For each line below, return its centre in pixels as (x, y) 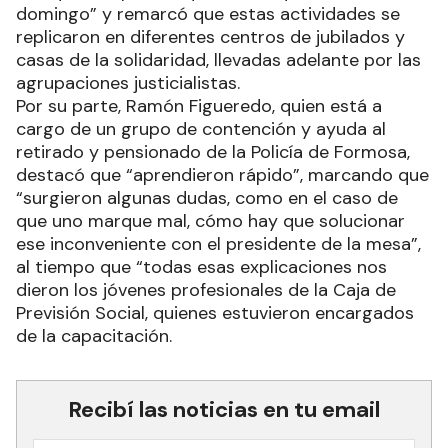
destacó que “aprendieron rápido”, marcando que (222, 175)
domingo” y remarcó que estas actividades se (208, 14)
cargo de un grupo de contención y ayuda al (201, 129)
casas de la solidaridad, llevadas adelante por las (218, 60)
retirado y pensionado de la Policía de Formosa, (213, 152)
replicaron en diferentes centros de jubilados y (210, 37)
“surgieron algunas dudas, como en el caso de (207, 198)
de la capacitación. (94, 336)
